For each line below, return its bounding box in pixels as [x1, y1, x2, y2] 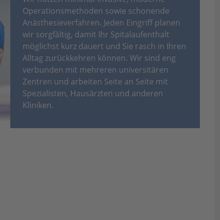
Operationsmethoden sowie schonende [22, 5, 169, 16]
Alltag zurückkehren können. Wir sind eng [22, 53, 176, 63]
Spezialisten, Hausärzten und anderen [22, 88, 163, 99]
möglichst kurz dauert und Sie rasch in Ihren [22, 41, 186, 52]
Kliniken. [22, 100, 54, 110]
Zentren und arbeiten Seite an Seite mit [22, 76, 168, 87]
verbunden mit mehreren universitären [22, 64, 168, 75]
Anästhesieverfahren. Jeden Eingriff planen [22, 17, 180, 28]
